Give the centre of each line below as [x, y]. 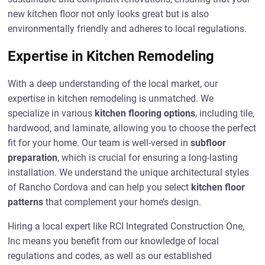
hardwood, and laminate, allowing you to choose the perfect [132, 128]
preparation [33, 158]
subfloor [209, 143]
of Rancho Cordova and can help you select [100, 187]
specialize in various [51, 113]
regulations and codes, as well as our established [110, 256]
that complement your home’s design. [122, 202]
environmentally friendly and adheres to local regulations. [127, 29]
